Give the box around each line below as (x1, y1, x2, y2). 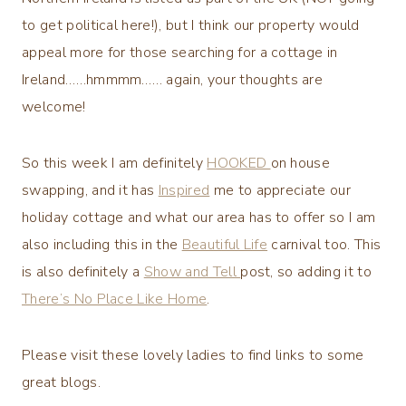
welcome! (22, 96, 86, 117)
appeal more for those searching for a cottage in (22, 42, 338, 63)
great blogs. (22, 372, 101, 392)
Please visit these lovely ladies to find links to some (22, 344, 364, 365)
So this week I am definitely (22, 152, 208, 173)
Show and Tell (143, 261, 241, 282)
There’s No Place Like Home (22, 288, 208, 309)
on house (270, 152, 331, 173)
